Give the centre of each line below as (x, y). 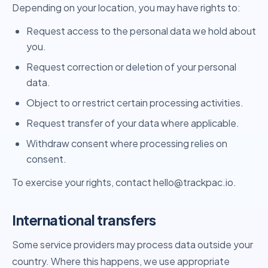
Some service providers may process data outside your (133, 244)
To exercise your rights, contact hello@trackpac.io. (124, 182)
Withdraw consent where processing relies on (127, 143)
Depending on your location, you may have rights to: (126, 7)
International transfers (84, 220)
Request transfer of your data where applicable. (133, 123)
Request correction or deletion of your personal (131, 67)
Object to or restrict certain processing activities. (135, 103)
